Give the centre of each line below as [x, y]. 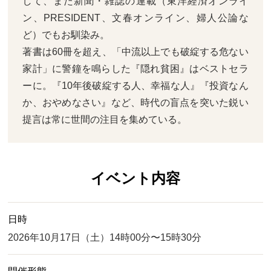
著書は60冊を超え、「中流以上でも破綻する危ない [135, 52]
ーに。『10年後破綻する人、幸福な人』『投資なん [135, 86]
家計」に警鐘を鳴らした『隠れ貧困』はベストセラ [135, 69]
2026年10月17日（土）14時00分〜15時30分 [105, 238]
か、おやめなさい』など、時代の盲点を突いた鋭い [135, 103]
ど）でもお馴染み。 [66, 35]
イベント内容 [135, 178]
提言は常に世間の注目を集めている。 [105, 120]
